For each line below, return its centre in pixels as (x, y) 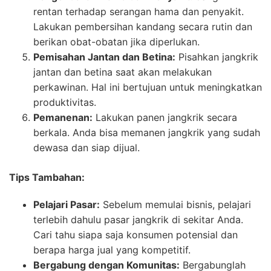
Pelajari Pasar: (67, 205)
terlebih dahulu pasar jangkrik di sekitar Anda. (138, 220)
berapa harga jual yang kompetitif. (112, 250)
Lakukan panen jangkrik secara (165, 118)
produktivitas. (65, 103)
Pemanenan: (63, 118)
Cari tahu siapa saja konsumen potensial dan (135, 235)
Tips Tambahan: (47, 178)
